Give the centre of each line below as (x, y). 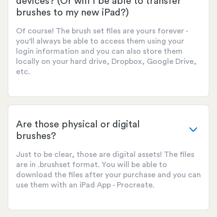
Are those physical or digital (78, 125)
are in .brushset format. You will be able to (92, 165)
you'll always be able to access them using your (100, 41)
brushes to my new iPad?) (72, 13)
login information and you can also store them (99, 52)
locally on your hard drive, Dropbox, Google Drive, (106, 62)
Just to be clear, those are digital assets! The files (105, 155)
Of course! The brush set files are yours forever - (102, 31)
